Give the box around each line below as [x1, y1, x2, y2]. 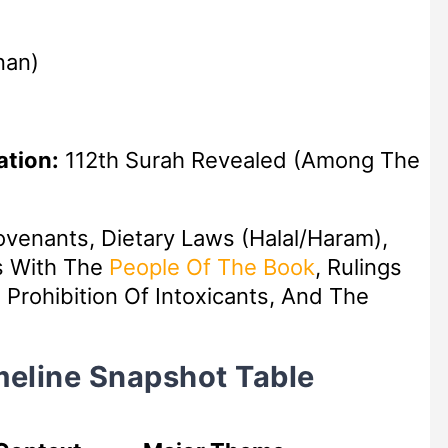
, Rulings [314, 253, 402, 280]
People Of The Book [108, 253, 315, 280]
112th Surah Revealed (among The [58, 146, 420, 173]
